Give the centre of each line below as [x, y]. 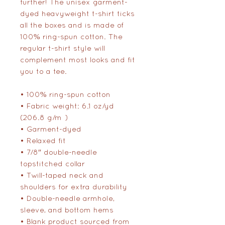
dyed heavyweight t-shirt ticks [77, 13]
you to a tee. [43, 71]
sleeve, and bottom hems [67, 209]
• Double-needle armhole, [67, 198]
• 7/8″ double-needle [59, 152]
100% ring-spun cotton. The [71, 36]
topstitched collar [52, 163]
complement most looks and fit [78, 59]
